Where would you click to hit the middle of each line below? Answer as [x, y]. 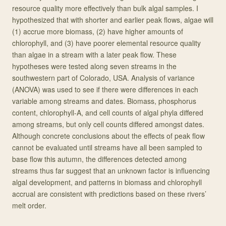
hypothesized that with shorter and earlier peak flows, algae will [113, 20]
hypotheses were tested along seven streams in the [94, 66]
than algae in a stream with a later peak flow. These [94, 54]
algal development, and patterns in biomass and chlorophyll [107, 182]
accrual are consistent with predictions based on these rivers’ [109, 194]
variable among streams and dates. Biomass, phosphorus [104, 101]
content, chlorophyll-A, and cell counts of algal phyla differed [108, 112]
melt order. [29, 205]
